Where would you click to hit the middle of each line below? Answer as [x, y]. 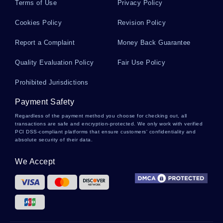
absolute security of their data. [54, 140]
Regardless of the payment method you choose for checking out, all [101, 116]
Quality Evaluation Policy [55, 62]
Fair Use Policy [141, 62]
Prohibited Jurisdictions [52, 82]
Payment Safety [45, 102]
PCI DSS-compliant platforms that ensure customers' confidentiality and [105, 132]
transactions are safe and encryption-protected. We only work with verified [109, 124]
